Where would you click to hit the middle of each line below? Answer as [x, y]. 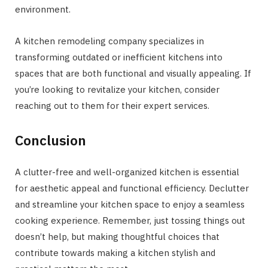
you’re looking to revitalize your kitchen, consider [117, 89]
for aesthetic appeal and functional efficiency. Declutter [132, 188]
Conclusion [51, 140]
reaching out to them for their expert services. [112, 105]
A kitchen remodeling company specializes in [109, 41]
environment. [43, 9]
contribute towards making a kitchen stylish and [115, 253]
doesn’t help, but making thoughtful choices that [117, 237]
